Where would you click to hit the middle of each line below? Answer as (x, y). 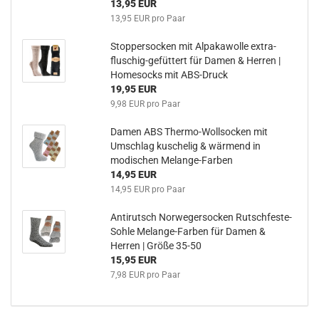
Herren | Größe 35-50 (156, 245)
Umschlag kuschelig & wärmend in (185, 146)
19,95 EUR (133, 89)
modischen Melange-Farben (171, 160)
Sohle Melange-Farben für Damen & (188, 231)
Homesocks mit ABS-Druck (169, 74)
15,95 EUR (133, 260)
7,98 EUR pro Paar (145, 274)
